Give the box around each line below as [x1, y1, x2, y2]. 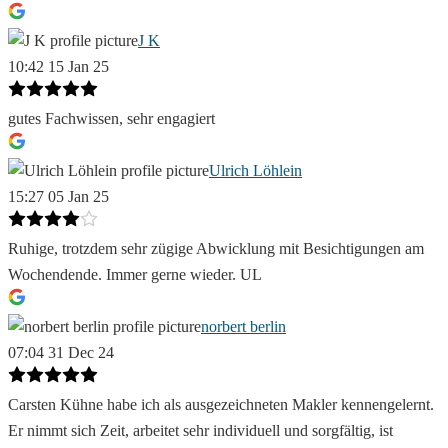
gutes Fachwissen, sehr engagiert [8, 110, 215, 128]
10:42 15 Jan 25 [8, 58, 109, 76]
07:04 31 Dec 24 [8, 344, 114, 362]
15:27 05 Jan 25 [8, 188, 109, 206]
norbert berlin [201, 318, 286, 336]
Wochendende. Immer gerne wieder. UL [8, 266, 262, 284]
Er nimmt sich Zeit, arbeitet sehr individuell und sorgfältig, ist [8, 422, 393, 440]
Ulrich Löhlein [209, 162, 302, 180]
